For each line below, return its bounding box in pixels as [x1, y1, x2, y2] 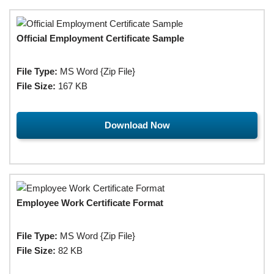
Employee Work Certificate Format [17, 197, 163, 208]
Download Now [104, 119, 170, 130]
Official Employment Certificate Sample [17, 32, 184, 43]
